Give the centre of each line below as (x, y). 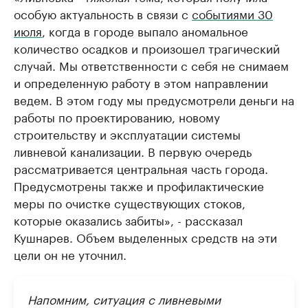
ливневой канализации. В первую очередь (133, 151)
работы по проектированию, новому (117, 117)
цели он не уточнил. (70, 254)
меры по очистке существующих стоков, (130, 202)
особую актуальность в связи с (103, 13)
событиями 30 (232, 13)
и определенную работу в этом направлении (141, 82)
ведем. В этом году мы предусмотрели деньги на (154, 99)
